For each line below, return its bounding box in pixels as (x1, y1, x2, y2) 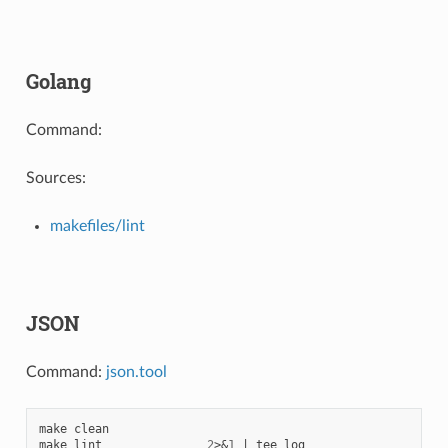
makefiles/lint (49, 217, 145, 234)
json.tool (105, 363, 167, 380)
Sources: (25, 169, 86, 186)
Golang (25, 67, 91, 94)
